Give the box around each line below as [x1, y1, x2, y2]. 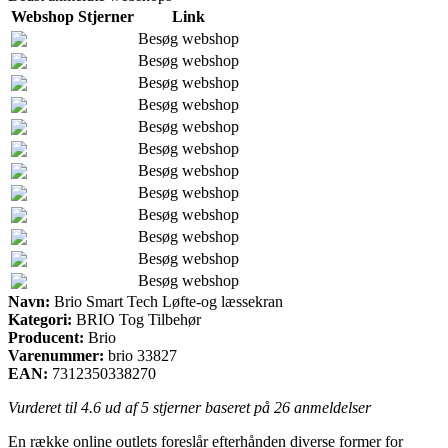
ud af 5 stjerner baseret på [101, 398, 274, 416]
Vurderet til [8, 398, 81, 416]
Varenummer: [8, 346, 104, 364]
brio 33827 [108, 346, 177, 364]
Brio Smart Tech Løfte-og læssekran [50, 292, 283, 310]
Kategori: [8, 310, 72, 328]
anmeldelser [290, 398, 371, 416]
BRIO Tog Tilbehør [72, 310, 201, 328]
